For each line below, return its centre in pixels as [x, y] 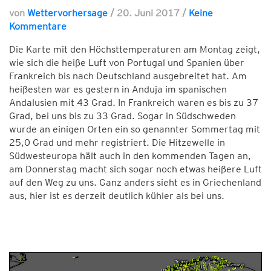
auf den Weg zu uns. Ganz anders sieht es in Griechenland [135, 182]
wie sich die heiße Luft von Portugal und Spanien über [127, 62]
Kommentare [38, 26]
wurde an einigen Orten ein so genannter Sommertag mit [135, 129]
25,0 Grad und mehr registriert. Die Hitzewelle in [117, 142]
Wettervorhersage [67, 13]
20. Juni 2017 [149, 13]
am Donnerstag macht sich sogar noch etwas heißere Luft [135, 169]
